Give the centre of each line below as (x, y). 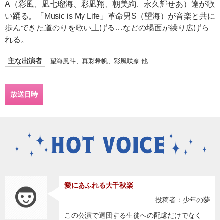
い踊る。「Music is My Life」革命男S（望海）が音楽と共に (110, 16)
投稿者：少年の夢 (182, 200)
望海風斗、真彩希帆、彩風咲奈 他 (99, 61)
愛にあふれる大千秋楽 (98, 185)
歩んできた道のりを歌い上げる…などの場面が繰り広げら (107, 27)
